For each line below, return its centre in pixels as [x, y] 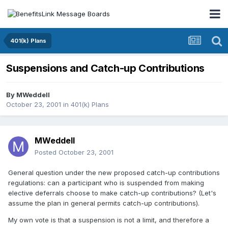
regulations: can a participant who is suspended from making [106, 183]
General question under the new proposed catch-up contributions [114, 173]
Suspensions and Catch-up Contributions [105, 68]
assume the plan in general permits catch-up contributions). [104, 203]
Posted [47, 152]
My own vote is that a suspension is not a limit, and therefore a [109, 220]
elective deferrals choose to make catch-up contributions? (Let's [112, 193]
